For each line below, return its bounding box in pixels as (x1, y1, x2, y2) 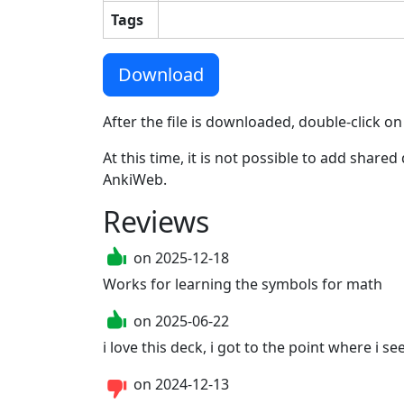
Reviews (103, 201, 209, 241)
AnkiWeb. (103, 169, 167, 189)
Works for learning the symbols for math (103, 273, 382, 294)
